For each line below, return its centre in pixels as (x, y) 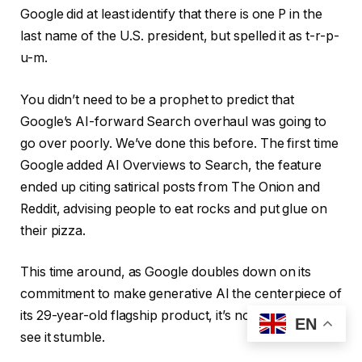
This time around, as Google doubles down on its (166, 272)
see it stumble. (63, 338)
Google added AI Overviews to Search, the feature (171, 165)
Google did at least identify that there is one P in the (171, 15)
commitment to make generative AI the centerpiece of (181, 294)
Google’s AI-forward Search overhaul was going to (174, 121)
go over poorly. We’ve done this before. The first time (179, 143)
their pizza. (53, 230)
